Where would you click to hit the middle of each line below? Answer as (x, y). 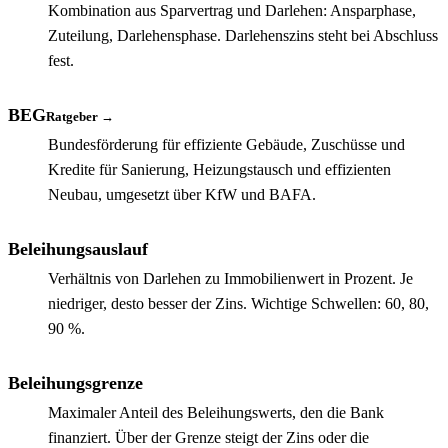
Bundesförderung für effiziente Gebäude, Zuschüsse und (226, 144)
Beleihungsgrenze (75, 382)
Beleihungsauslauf (78, 248)
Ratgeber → (80, 116)
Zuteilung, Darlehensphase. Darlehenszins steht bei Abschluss (243, 35)
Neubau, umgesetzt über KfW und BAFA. (182, 194)
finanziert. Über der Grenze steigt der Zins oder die (208, 437)
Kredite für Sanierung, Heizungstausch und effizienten (219, 169)
